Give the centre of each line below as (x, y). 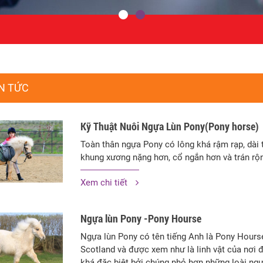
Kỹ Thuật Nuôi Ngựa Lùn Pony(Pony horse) (169, 126)
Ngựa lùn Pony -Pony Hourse (141, 218)
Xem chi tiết (105, 183)
